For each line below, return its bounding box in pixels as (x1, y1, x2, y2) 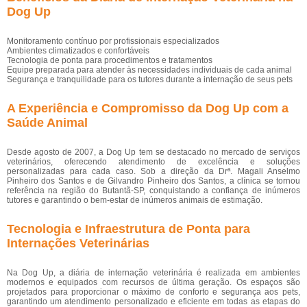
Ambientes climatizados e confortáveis (7, 46, 149, 56)
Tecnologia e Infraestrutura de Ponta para (7, 222, 250, 236)
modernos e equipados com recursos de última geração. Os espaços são (7, 278, 300, 287)
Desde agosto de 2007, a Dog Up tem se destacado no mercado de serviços (7, 147, 300, 157)
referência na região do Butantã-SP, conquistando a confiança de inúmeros (7, 186, 300, 195)
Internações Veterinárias (7, 236, 149, 250)
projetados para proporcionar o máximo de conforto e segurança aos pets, (7, 287, 300, 297)
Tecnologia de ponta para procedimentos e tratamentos (7, 56, 212, 65)
